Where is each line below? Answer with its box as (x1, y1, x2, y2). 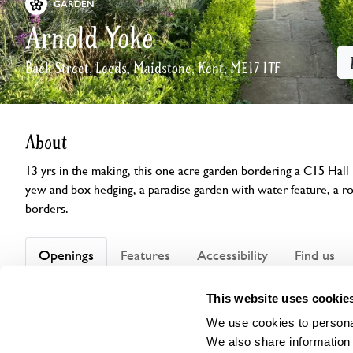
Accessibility (197, 247, 268, 264)
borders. (25, 201, 69, 216)
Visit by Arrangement (25, 317, 170, 343)
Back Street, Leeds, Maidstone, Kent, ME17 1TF (25, 58, 280, 78)
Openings (39, 247, 94, 264)
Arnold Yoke (25, 19, 154, 57)
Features (121, 247, 170, 264)
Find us (295, 247, 335, 264)
